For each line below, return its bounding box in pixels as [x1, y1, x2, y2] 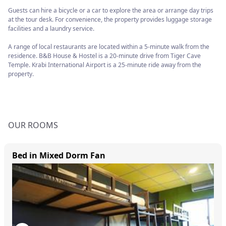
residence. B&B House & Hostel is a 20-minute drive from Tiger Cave [8, 51, 201, 60]
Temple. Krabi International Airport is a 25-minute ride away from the [8, 61, 201, 69]
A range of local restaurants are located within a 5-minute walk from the [8, 42, 209, 51]
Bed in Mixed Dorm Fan [12, 150, 105, 161]
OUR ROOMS [8, 120, 58, 131]
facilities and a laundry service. [8, 24, 94, 33]
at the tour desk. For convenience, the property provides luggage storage [8, 15, 212, 24]
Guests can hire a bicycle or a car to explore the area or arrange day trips [8, 6, 213, 15]
